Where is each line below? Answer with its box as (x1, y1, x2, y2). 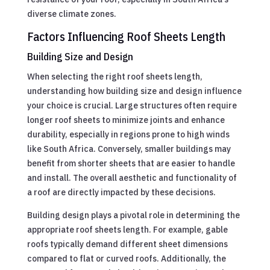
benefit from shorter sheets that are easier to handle (27, 157, 235, 169)
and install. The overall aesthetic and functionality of (27, 172, 237, 183)
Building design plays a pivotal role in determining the (27, 209, 240, 221)
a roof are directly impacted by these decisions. (27, 186, 216, 198)
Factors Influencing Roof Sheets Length (27, 28, 225, 45)
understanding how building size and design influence (27, 85, 242, 96)
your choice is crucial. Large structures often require (27, 99, 237, 111)
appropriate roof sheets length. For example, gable (27, 224, 228, 235)
